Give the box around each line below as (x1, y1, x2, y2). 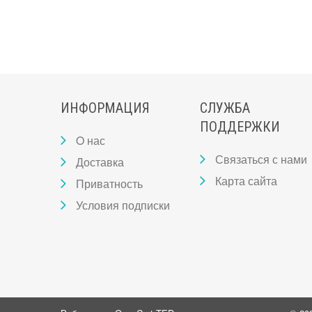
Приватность (76, 175, 143, 192)
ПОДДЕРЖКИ (200, 118, 280, 135)
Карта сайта (215, 173, 277, 189)
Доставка (76, 154, 124, 170)
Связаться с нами (215, 151, 307, 167)
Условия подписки (76, 197, 170, 213)
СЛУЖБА (200, 100, 250, 116)
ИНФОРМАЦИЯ (61, 100, 150, 116)
